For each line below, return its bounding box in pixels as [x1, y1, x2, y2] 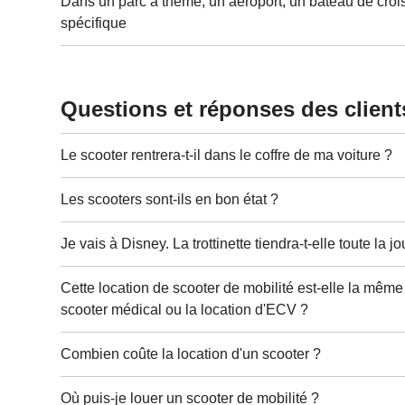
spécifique [61, 15, 127, 32]
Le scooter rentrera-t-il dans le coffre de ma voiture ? [61, 147, 393, 164]
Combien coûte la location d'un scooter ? [61, 346, 322, 363]
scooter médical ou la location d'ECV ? [61, 302, 309, 318]
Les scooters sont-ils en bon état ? [61, 192, 279, 208]
